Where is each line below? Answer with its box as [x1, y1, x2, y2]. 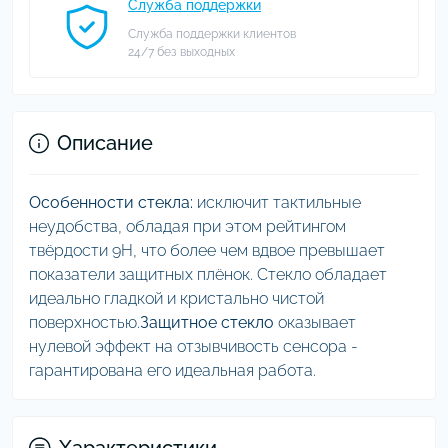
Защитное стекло [140, 313, 274, 332]
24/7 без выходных [128, 45, 235, 59]
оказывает [274, 313, 356, 332]
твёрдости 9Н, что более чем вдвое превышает [29, 241, 385, 260]
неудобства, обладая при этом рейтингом [29, 217, 346, 236]
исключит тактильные [193, 193, 361, 212]
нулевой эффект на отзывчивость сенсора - [29, 337, 358, 356]
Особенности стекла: [29, 193, 193, 212]
